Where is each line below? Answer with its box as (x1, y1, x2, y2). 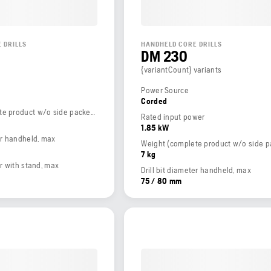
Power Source (141, 85, 189, 95)
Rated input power (141, 111, 205, 122)
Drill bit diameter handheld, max (141, 165, 251, 175)
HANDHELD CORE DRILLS (141, 39, 223, 48)
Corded (141, 96, 168, 106)
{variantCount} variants (141, 64, 222, 74)
